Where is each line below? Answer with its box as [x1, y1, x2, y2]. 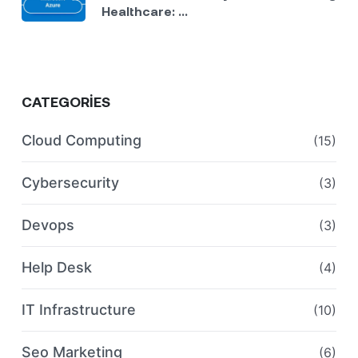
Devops [22, 217, 74, 234]
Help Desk [22, 259, 92, 276]
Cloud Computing [22, 132, 141, 149]
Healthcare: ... [101, 3, 188, 19]
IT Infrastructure [22, 301, 136, 319]
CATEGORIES [22, 93, 110, 111]
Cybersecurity [22, 174, 119, 192]
